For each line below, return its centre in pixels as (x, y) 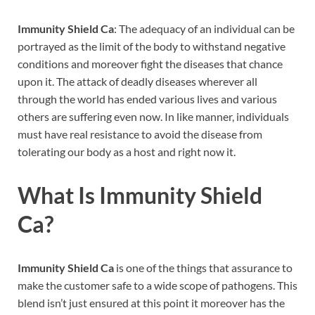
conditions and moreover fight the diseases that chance (150, 64)
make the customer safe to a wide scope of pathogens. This (157, 285)
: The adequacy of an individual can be (204, 29)
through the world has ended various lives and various (147, 99)
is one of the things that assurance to (203, 267)
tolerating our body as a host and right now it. (127, 152)
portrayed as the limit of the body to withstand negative (152, 46)
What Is (58, 195)
